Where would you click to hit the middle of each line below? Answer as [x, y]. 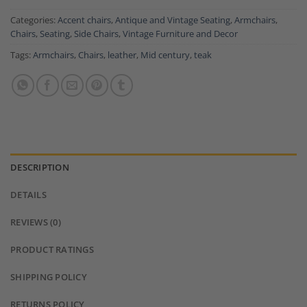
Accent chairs [84, 20]
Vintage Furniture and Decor [180, 34]
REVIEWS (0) [36, 222]
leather [122, 55]
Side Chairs [96, 34]
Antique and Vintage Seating [173, 20]
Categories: [34, 20]
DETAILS [28, 195]
